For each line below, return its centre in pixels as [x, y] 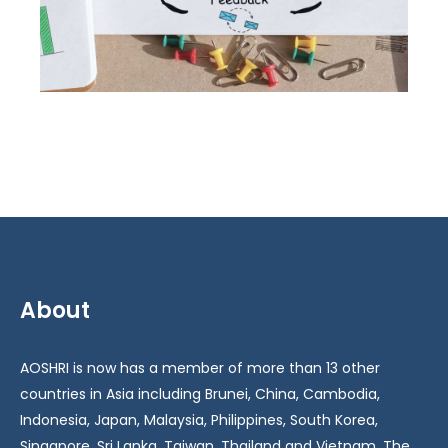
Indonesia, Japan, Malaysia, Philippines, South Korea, [199, 419]
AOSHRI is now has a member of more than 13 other [200, 367]
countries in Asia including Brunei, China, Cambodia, [200, 393]
